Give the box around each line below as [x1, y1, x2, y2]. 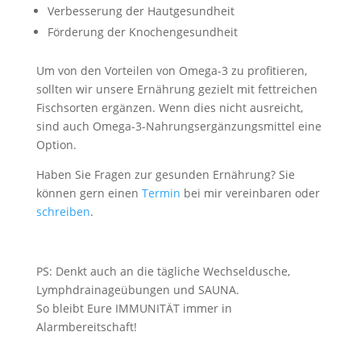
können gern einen [35, 185, 142, 201]
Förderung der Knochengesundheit [47, 24, 238, 39]
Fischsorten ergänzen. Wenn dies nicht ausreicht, [35, 100, 303, 115]
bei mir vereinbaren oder [180, 185, 320, 201]
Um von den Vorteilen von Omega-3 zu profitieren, [35, 63, 307, 78]
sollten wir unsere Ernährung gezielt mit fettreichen [35, 81, 317, 97]
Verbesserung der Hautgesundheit [47, 3, 234, 19]
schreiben [35, 204, 90, 219]
